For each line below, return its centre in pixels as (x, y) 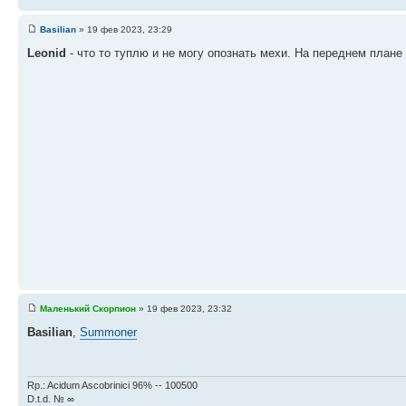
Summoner (108, 332)
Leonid (47, 53)
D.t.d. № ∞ (51, 398)
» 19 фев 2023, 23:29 (124, 29)
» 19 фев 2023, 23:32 (184, 309)
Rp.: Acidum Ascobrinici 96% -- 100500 (112, 385)
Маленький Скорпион (88, 309)
